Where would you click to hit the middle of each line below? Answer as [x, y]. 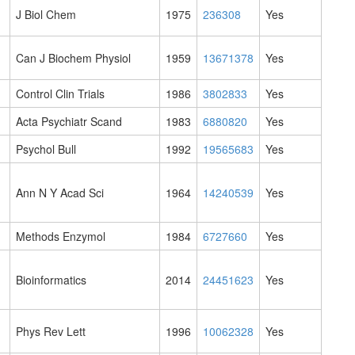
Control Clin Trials [60, 94]
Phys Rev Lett [51, 332]
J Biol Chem [46, 15]
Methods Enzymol [61, 237]
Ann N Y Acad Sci [60, 193]
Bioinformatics [51, 280]
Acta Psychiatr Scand [69, 122]
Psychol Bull [46, 149]
